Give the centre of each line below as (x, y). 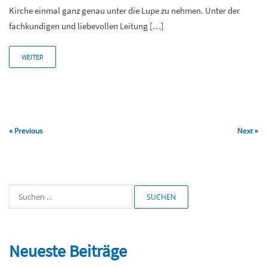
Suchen (21, 190)
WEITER (32, 57)
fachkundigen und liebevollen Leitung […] (86, 26)
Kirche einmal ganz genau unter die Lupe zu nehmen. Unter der (124, 10)
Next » (248, 131)
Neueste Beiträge (68, 251)
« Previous (26, 131)
